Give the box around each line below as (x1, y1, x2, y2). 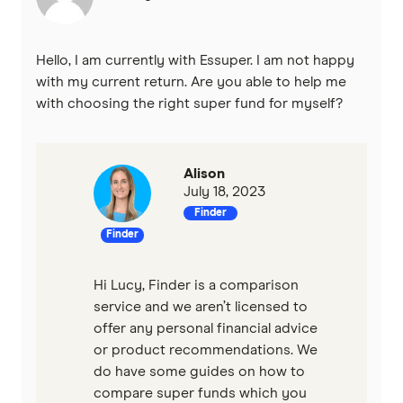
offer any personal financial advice (94, 321, 318, 336)
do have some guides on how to (94, 364, 305, 380)
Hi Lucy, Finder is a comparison (94, 278, 299, 293)
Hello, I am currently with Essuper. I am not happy (36, 53, 354, 68)
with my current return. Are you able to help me (36, 75, 346, 90)
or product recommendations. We (94, 343, 318, 358)
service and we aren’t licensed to (94, 300, 308, 315)
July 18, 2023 (184, 184, 265, 200)
